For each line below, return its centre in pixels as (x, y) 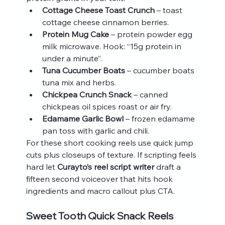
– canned (150, 94)
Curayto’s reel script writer (105, 166)
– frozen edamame (160, 118)
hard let (41, 166)
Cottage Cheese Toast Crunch (98, 10)
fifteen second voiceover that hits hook (100, 179)
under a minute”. (72, 58)
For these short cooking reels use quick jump (110, 142)
